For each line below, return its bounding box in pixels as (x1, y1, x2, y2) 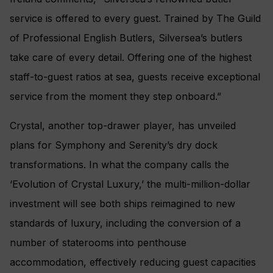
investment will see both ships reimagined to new (10, 197, 235, 210)
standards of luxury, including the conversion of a (10, 216, 241, 229)
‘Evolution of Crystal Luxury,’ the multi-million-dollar (10, 177, 250, 190)
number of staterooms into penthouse (10, 236, 186, 249)
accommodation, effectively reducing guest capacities (10, 255, 256, 268)
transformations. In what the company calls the (10, 158, 229, 171)
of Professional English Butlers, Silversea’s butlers (10, 31, 243, 44)
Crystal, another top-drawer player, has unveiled (10, 119, 236, 132)
